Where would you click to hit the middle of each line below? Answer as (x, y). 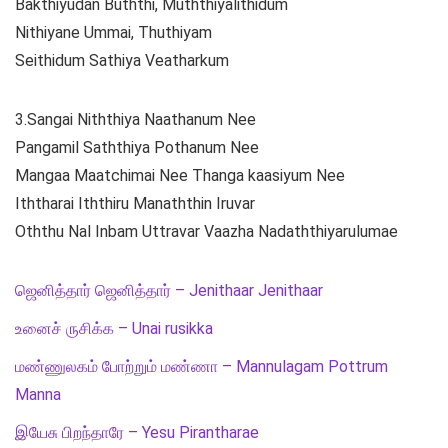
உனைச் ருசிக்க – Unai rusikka (114, 329)
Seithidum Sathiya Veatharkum (122, 61)
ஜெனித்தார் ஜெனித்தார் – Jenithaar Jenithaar (169, 291)
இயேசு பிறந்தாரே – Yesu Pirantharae (137, 433)
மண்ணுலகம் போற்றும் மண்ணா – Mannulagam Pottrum (201, 367)
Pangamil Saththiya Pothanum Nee (137, 148)
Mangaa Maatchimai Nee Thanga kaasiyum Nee (180, 176)
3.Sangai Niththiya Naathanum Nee (135, 120)
